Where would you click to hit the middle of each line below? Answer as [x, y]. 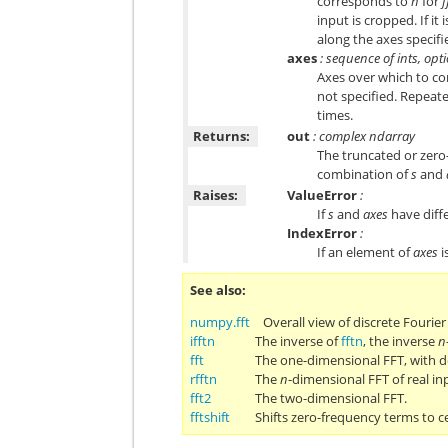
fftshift [210, 416]
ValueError [322, 194]
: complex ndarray [363, 135]
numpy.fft [220, 321]
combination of [364, 173]
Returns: [222, 135]
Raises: [216, 194]
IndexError [322, 232]
